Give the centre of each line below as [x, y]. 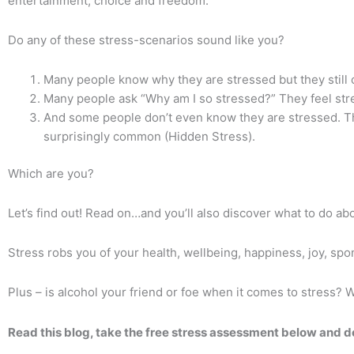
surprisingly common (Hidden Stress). [149, 136]
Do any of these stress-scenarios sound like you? [146, 40]
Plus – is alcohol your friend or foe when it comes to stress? [177, 292]
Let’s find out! [47, 213]
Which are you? [51, 173]
